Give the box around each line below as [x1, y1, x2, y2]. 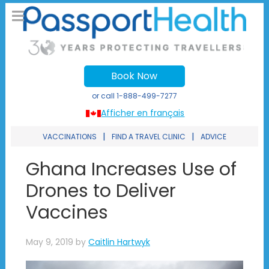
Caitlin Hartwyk [88, 236, 150, 249]
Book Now [111, 69, 158, 83]
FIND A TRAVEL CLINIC [111, 131, 186, 142]
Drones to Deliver [25, 178, 176, 204]
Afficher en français [101, 107, 185, 119]
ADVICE [200, 131, 226, 142]
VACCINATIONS [42, 131, 97, 142]
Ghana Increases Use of [25, 157, 237, 183]
